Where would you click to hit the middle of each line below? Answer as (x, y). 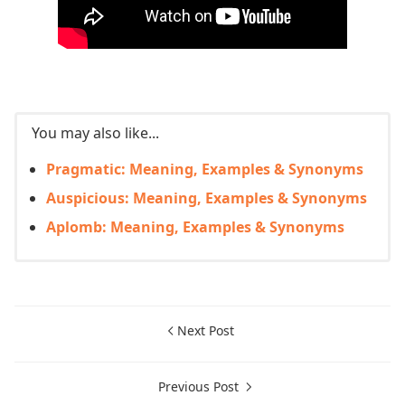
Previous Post (200, 386)
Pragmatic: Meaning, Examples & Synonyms (205, 169)
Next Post (205, 330)
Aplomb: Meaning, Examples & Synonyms (195, 226)
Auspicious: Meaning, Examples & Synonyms (207, 198)
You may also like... (95, 132)
